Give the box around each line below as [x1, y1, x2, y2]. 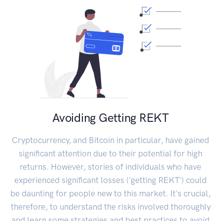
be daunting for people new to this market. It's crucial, [10, 188, 211, 198]
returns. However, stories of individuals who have [20, 161, 201, 172]
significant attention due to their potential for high [19, 148, 202, 158]
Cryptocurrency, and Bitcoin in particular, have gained [12, 135, 209, 145]
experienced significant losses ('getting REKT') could [14, 175, 207, 185]
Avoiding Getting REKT [52, 110, 169, 125]
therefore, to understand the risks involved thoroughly [10, 201, 211, 212]
